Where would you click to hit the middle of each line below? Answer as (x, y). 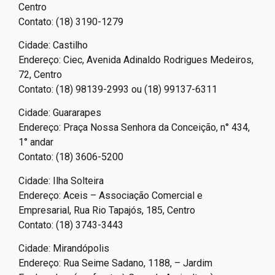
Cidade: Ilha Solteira (61, 180)
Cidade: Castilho (53, 45)
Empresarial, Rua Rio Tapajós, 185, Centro (107, 210)
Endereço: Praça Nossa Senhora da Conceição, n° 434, (134, 128)
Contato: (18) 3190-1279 (71, 21)
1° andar (36, 142)
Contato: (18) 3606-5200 (71, 157)
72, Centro (40, 74)
